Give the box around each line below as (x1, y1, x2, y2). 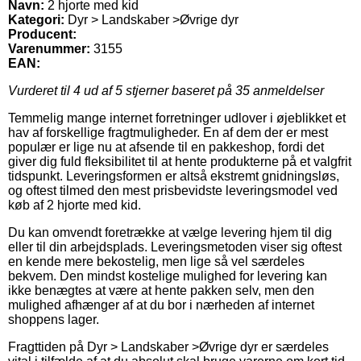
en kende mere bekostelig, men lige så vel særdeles (8, 254, 305, 268)
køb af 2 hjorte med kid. (8, 197, 141, 212)
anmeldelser (250, 83, 324, 98)
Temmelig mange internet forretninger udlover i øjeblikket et (8, 110, 346, 125)
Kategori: (8, 12, 64, 27)
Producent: (8, 27, 77, 41)
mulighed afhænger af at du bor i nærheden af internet (8, 297, 314, 312)
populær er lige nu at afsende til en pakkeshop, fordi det (8, 139, 324, 154)
